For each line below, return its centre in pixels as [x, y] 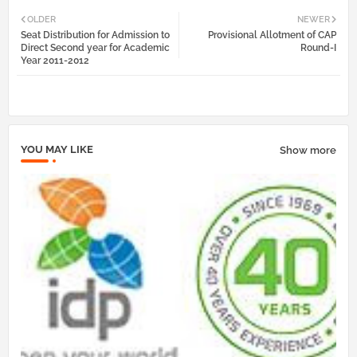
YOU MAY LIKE [57, 150]
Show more [308, 150]
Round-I [318, 48]
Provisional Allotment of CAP [272, 35]
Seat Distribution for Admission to [95, 35]
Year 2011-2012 [55, 61]
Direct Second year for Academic [95, 48]
